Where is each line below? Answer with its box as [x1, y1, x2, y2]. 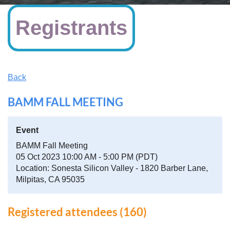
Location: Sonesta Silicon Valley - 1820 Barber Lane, [16, 163, 208, 172]
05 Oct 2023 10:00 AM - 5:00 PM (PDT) [16, 152, 158, 161]
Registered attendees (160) [8, 204, 147, 219]
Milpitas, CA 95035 [16, 175, 85, 184]
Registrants [15, 16, 127, 39]
